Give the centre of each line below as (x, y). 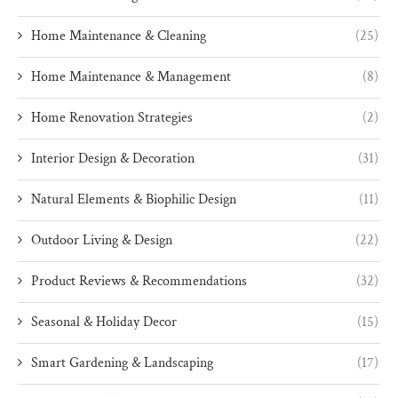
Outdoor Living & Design (102, 240)
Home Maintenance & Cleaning (119, 36)
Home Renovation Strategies (112, 117)
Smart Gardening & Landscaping (122, 362)
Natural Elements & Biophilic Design (134, 199)
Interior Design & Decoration (113, 158)
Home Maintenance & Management (131, 76)
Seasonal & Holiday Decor (104, 322)
